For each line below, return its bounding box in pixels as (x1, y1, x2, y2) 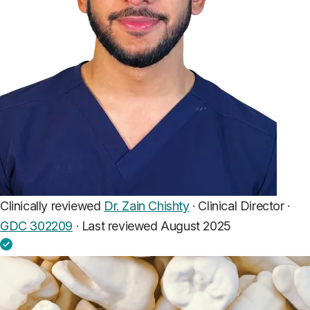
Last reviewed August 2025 (81, 219, 231, 234)
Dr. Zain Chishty (104, 199, 190, 214)
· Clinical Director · (189, 199, 290, 214)
